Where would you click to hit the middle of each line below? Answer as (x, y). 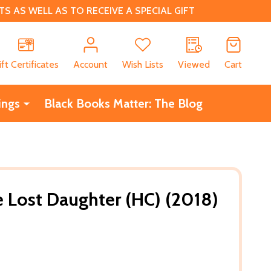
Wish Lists (143, 64)
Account (90, 64)
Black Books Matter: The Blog (123, 103)
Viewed (194, 64)
